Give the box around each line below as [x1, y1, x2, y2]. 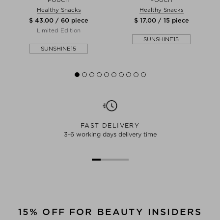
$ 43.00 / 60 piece [29, 16, 88, 24]
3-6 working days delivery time [63, 130, 157, 138]
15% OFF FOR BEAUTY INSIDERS [18, 206, 202, 217]
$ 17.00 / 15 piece [134, 16, 189, 24]
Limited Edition [37, 27, 81, 34]
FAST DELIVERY [80, 121, 140, 129]
